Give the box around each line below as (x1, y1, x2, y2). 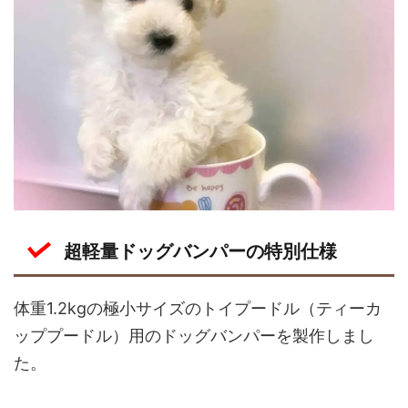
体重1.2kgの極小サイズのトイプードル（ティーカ (14, 298, 382, 318)
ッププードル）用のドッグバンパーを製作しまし (14, 325, 374, 345)
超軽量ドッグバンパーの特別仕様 (64, 240, 337, 262)
